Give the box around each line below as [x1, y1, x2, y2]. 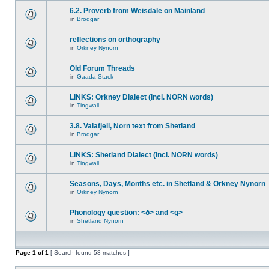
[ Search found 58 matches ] [49, 249, 130, 256]
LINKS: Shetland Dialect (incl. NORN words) [70, 151, 218, 159]
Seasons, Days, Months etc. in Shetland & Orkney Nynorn [70, 180, 265, 188]
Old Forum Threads [70, 64, 135, 73]
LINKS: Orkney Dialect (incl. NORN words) [70, 93, 213, 101]
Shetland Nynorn [77, 217, 124, 224]
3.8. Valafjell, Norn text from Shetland [70, 122, 195, 130]
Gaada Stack [77, 73, 113, 80]
